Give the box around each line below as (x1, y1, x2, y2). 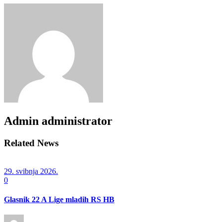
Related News (4, 138, 58, 149)
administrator (42, 114, 112, 128)
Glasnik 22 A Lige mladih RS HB (4, 195, 114, 204)
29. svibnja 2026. (4, 166, 58, 175)
